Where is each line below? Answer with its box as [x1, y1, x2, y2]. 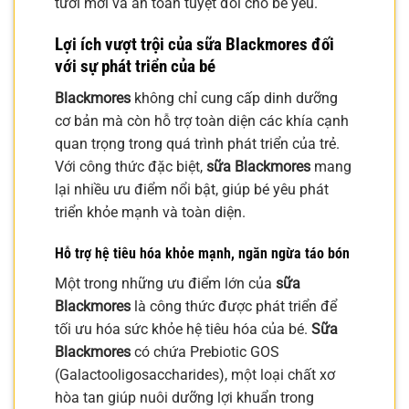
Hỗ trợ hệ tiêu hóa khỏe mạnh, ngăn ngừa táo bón [55, 245, 350, 263]
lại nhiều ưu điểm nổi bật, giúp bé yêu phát [55, 180, 329, 198]
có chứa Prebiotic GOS [131, 343, 279, 362]
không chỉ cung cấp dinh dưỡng [131, 89, 338, 107]
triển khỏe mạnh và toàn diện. [55, 203, 246, 221]
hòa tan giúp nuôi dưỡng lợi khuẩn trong [55, 389, 314, 407]
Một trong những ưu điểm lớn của [55, 275, 276, 293]
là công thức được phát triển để [131, 298, 337, 316]
